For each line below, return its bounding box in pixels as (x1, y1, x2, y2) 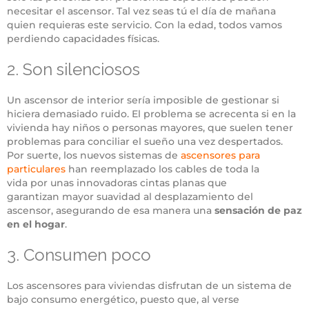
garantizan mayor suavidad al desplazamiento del (7, 190, 253, 203)
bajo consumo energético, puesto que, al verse (7, 292, 239, 306)
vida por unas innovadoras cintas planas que (7, 176, 227, 189)
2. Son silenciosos (7, 59, 140, 79)
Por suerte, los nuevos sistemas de (7, 148, 181, 161)
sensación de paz (215, 203, 302, 217)
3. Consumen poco (7, 244, 151, 265)
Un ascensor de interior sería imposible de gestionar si (7, 93, 279, 106)
